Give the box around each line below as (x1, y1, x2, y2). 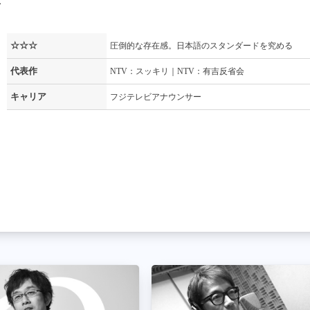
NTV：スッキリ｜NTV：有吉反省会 (109, 66, 244, 76)
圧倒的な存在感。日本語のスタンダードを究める (109, 41, 293, 51)
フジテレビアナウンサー (109, 92, 201, 102)
